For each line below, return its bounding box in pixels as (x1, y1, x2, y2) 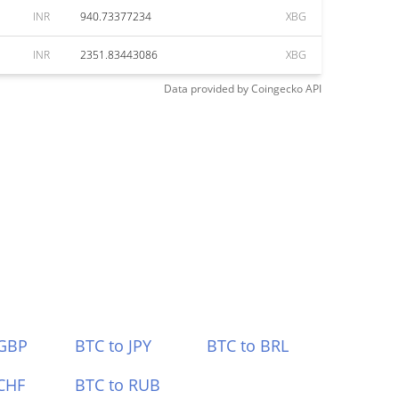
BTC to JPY (74, 335, 151, 356)
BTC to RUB (74, 374, 160, 395)
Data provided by (164, 81, 248, 96)
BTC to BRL (207, 335, 289, 356)
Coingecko (251, 81, 303, 96)
